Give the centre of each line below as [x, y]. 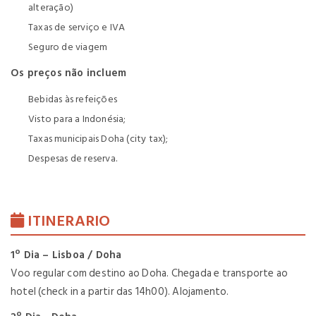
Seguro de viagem [68, 47]
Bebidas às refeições [73, 99]
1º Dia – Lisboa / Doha [66, 255]
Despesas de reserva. [73, 159]
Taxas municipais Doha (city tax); [98, 139]
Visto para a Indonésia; [77, 119]
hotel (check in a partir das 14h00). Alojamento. [120, 292]
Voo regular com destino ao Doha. [91, 274]
